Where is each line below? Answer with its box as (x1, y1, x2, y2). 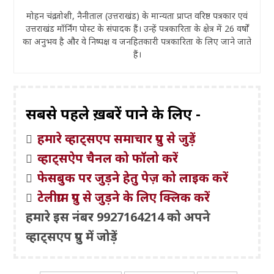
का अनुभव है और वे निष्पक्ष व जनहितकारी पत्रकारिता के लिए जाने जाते (23, 35, 251, 47)
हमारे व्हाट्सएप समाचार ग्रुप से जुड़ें (37, 130, 196, 147)
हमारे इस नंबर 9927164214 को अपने (26, 208, 211, 225)
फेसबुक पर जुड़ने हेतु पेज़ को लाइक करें (37, 169, 229, 186)
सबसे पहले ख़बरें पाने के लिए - (26, 103, 201, 124)
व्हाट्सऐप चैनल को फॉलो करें (37, 149, 179, 166)
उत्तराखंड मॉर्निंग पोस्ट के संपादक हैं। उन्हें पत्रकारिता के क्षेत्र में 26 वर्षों (25, 22, 249, 34)
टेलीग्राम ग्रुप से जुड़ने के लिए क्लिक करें (37, 188, 210, 206)
